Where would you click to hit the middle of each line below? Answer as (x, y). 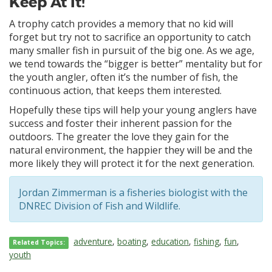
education (170, 242)
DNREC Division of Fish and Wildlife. (100, 206)
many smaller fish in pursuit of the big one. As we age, (132, 51)
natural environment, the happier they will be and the (131, 150)
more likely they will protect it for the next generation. (132, 164)
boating (132, 242)
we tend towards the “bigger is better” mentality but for (136, 64)
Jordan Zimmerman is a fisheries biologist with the (133, 193)
